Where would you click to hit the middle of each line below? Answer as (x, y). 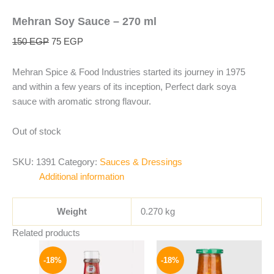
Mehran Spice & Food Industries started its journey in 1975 (129, 72)
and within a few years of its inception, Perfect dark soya (124, 87)
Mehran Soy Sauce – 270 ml (84, 21)
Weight (72, 211)
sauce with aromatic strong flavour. (82, 101)
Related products (46, 233)
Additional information (81, 176)
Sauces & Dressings (141, 162)
